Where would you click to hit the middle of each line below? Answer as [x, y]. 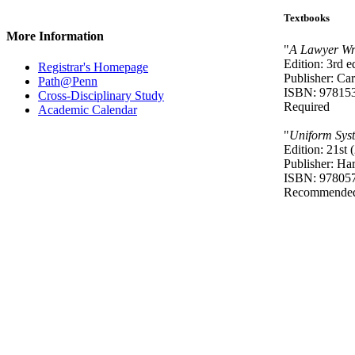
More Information [55, 36]
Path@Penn [68, 82]
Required [307, 106]
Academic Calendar [88, 110]
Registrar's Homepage [93, 67]
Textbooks [307, 18]
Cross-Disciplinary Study [101, 96]
